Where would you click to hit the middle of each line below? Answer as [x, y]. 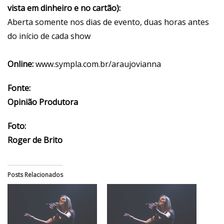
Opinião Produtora [43, 102]
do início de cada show [49, 36]
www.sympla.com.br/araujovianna [98, 64]
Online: [21, 64]
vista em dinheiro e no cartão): [64, 8]
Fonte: [19, 88]
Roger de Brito [35, 140]
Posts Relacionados [35, 175]
